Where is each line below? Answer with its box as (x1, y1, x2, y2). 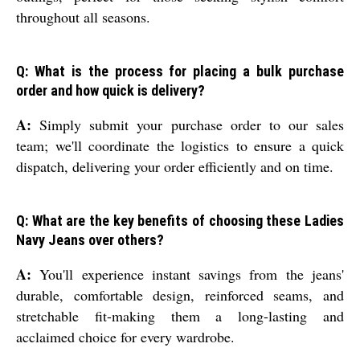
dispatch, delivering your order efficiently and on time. (16, 156, 333, 176)
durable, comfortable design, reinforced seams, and (16, 284, 344, 305)
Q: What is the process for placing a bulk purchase (16, 62, 344, 80)
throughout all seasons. (16, 6, 150, 27)
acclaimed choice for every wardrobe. (16, 326, 235, 346)
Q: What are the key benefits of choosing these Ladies (16, 211, 344, 229)
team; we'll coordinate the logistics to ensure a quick (16, 135, 344, 155)
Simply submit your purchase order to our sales (31, 114, 344, 134)
